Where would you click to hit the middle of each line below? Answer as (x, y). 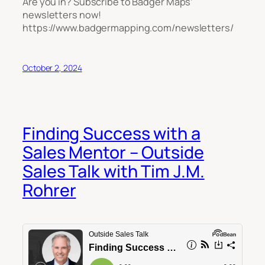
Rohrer (49, 190)
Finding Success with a (112, 133)
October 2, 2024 (52, 67)
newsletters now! (62, 15)
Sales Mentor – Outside (113, 152)
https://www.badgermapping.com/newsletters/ (128, 28)
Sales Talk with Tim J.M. (114, 171)
